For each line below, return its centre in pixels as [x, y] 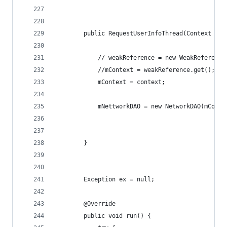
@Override [85, 204]
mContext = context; [110, 82]
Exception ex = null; [105, 179]
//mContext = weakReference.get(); [135, 70]
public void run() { [103, 216]
